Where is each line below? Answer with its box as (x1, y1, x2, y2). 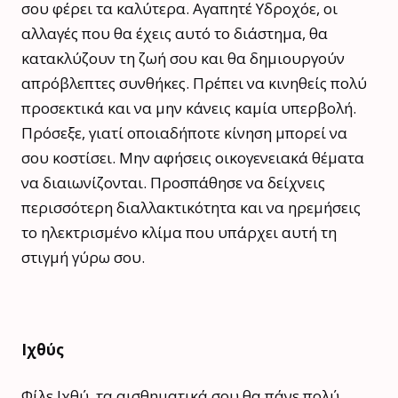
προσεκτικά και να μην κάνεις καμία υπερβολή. (21, 97, 356, 118)
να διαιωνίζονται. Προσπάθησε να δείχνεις (21, 171, 325, 193)
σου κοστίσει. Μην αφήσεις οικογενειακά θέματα (21, 147, 364, 168)
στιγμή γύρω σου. (21, 246, 145, 267)
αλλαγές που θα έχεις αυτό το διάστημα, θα (21, 22, 328, 44)
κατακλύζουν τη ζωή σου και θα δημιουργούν (21, 47, 345, 68)
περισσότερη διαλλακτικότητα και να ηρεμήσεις (21, 196, 361, 218)
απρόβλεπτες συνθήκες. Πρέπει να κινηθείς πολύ (21, 72, 367, 93)
